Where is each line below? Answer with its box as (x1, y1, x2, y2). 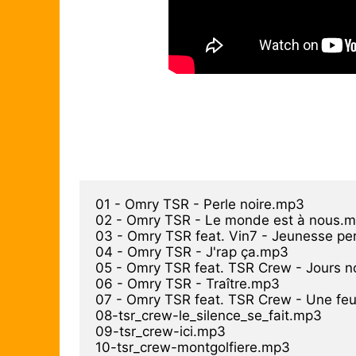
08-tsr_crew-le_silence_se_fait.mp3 (95, 307, 322, 323)
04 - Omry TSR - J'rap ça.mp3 (95, 243, 288, 260)
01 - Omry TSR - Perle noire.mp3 (95, 195, 304, 212)
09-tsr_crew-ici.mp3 (95, 323, 226, 339)
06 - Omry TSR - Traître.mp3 (95, 275, 280, 292)
